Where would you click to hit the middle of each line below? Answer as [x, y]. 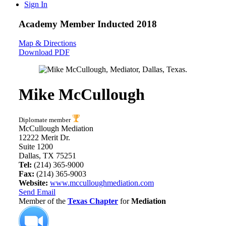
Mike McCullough [82, 94]
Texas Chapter [93, 201]
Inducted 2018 [127, 24]
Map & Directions [47, 43]
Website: [33, 183]
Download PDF [44, 52]
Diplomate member [45, 120]
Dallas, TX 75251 [47, 156]
